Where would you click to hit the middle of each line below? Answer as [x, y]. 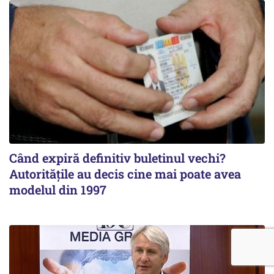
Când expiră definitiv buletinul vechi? [117, 157]
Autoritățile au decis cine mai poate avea [125, 173]
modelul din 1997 [58, 189]
